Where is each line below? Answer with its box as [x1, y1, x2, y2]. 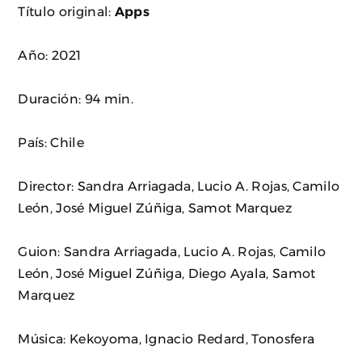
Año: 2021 [18, 48, 82, 61]
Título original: [18, 4, 115, 18]
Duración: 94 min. [18, 91, 133, 105]
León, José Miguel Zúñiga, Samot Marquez [18, 200, 293, 214]
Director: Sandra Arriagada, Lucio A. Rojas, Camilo [18, 179, 340, 192]
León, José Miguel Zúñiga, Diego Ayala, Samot [18, 266, 316, 280]
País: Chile [18, 135, 84, 149]
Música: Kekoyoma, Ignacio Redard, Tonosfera [18, 331, 315, 345]
